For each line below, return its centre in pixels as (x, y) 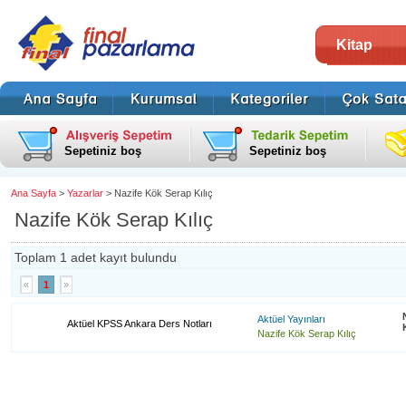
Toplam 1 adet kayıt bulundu (96, 257)
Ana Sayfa (34, 193)
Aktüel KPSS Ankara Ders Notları (140, 324)
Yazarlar (85, 193)
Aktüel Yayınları (291, 319)
